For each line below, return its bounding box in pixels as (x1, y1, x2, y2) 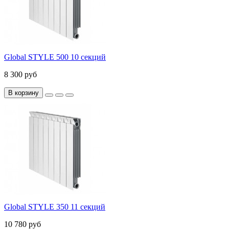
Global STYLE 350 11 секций (4, 202, 105, 212)
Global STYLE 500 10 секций (4, 53, 106, 62)
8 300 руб (4, 70, 37, 79)
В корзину (8, 89, 39, 97)
